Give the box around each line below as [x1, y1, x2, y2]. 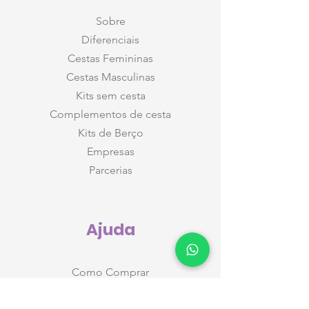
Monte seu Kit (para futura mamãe [28, 284, 193, 298]
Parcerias [88, 163, 132, 177]
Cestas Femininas [68, 52, 153, 66]
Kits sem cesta [75, 89, 146, 103]
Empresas [86, 145, 134, 159]
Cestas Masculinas [66, 70, 155, 84]
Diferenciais [81, 33, 139, 47]
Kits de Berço [77, 126, 143, 140]
